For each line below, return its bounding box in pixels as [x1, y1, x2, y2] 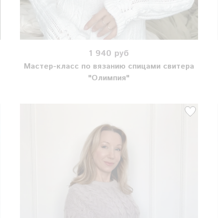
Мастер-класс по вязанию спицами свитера [23, 61, 194, 73]
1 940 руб [89, 47, 129, 60]
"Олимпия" [88, 73, 130, 84]
